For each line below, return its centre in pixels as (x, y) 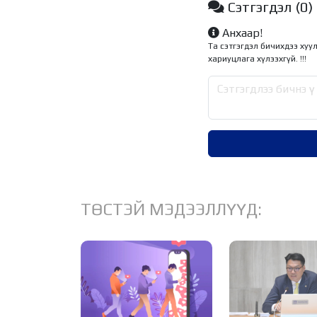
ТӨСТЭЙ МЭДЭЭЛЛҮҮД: (171, 209)
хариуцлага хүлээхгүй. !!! (257, 59)
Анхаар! (241, 33)
